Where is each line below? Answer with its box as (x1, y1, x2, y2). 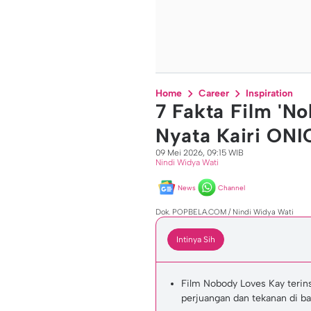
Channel (218, 183, 245, 192)
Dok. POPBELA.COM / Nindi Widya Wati (155, 208, 294, 217)
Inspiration (246, 87, 293, 99)
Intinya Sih (176, 235, 215, 244)
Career (199, 87, 229, 99)
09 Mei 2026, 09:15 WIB (155, 148, 244, 158)
